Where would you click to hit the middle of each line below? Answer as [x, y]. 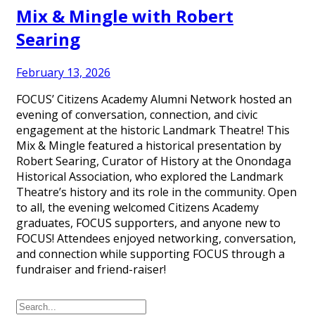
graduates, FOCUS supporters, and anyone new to [148, 223]
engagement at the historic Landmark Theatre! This [153, 130]
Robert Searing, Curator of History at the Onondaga [154, 161]
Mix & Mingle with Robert [125, 15]
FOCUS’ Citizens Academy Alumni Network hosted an [154, 99]
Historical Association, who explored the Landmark [150, 176]
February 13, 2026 [63, 72]
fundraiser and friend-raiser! [91, 269]
